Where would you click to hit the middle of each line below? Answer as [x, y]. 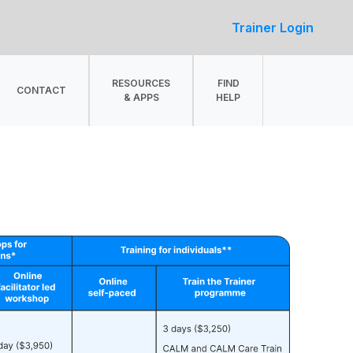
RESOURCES [141, 83]
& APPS [141, 97]
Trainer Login [273, 28]
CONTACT [41, 90]
